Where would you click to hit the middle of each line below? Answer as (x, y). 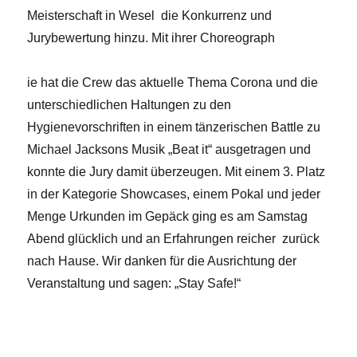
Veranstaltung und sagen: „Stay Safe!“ (134, 284)
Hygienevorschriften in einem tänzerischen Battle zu (174, 127)
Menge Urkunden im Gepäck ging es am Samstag (168, 217)
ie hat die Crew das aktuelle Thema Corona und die (173, 83)
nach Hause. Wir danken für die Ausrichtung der (162, 261)
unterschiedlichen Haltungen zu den (129, 105)
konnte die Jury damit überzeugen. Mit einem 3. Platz (177, 172)
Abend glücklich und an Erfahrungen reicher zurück (174, 239)
